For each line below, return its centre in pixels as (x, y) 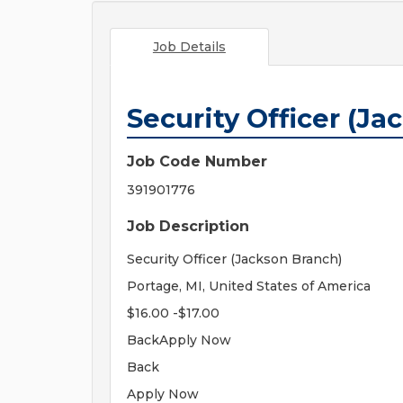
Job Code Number (197, 161)
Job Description (188, 226)
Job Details (189, 47)
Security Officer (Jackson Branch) (234, 259)
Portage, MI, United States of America (249, 286)
